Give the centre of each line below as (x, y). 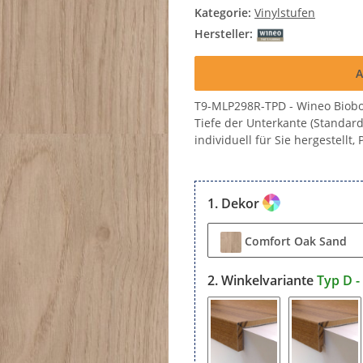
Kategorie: (224, 13)
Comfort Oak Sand (296, 241)
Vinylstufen (285, 13)
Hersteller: (224, 34)
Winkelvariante (269, 280)
